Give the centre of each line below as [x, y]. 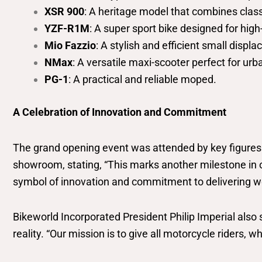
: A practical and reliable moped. [142, 80]
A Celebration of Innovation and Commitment [120, 112]
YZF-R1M [67, 29]
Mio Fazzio [70, 46]
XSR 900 [64, 12]
